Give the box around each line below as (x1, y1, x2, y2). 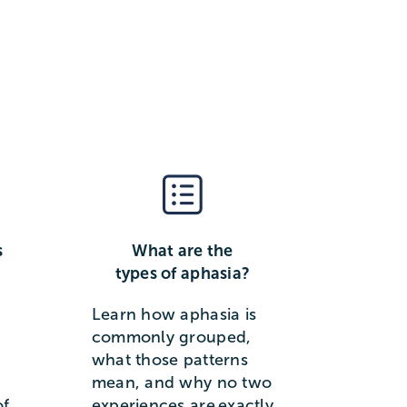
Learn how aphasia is (91, 305, 257, 324)
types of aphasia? (114, 264, 251, 283)
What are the (132, 242, 233, 261)
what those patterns (91, 351, 248, 370)
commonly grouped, (91, 328, 252, 347)
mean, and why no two (91, 373, 273, 392)
